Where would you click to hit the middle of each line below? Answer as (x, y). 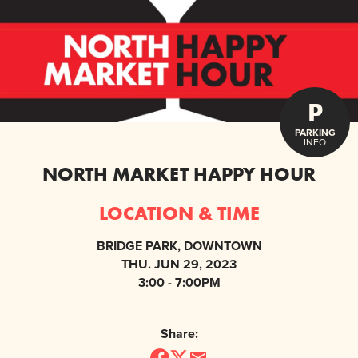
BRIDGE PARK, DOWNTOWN (179, 246)
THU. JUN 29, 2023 (179, 265)
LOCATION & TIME (179, 213)
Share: (179, 334)
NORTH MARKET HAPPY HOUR (179, 174)
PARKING (315, 133)
